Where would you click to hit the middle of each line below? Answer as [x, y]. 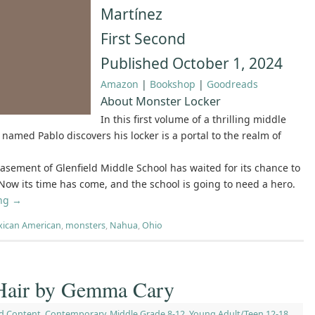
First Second [143, 39]
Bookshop [173, 84]
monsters [85, 226]
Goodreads [232, 84]
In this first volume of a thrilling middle [193, 120]
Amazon [120, 84]
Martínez [131, 14]
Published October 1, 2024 [192, 64]
